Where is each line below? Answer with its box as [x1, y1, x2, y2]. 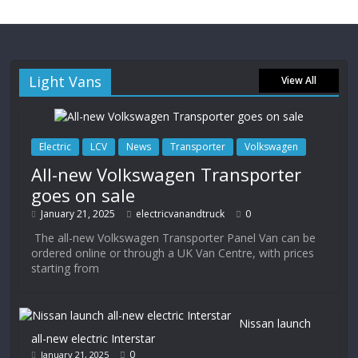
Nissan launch [239, 316, 312, 331]
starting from [31, 261, 100, 276]
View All [280, 74, 316, 87]
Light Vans [29, 72, 102, 91]
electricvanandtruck [136, 207, 225, 221]
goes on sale [31, 183, 136, 207]
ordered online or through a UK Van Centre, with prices [31, 245, 315, 261]
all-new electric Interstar [31, 331, 156, 346]
